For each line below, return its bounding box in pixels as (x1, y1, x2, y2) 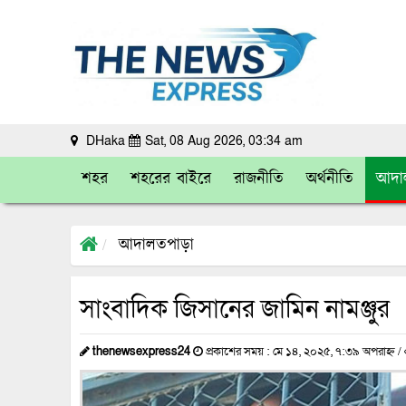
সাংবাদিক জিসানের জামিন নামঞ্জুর (80, 292, 390, 326)
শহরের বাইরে (130, 167, 211, 191)
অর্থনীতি (306, 167, 353, 191)
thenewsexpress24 (92, 343, 190, 359)
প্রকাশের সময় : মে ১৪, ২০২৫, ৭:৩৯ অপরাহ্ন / (203, 343, 404, 359)
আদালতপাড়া (119, 233, 194, 257)
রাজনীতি (234, 167, 284, 191)
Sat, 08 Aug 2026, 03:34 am (145, 131, 303, 150)
